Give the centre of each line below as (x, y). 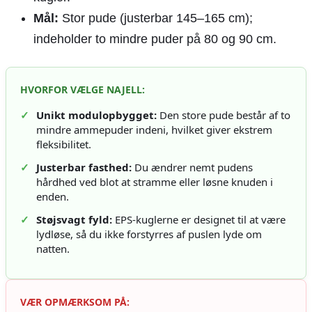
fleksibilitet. (64, 145)
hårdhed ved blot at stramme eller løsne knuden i (155, 182)
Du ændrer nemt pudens (192, 167)
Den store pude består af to (224, 115)
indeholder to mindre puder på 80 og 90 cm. (155, 39)
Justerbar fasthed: (84, 167)
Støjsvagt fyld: (74, 220)
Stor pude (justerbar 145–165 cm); (156, 18)
